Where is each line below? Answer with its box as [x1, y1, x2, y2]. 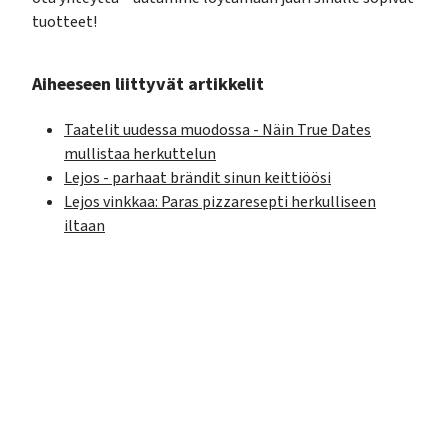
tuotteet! [32, 11, 97, 34]
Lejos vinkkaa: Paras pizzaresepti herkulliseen [64, 191, 376, 214]
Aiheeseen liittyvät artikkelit [32, 72, 264, 98]
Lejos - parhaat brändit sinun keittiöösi [64, 167, 331, 190]
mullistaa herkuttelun [64, 143, 216, 166]
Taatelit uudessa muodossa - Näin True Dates [64, 119, 371, 142]
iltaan [64, 215, 105, 238]
